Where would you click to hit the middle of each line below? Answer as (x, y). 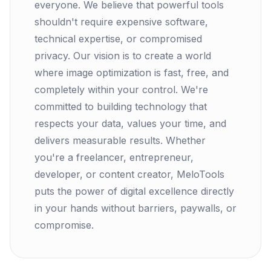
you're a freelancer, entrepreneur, (114, 157)
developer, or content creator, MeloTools (129, 174)
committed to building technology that (121, 106)
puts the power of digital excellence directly (134, 191)
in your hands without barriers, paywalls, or (135, 208)
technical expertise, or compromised (118, 39)
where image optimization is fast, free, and (132, 73)
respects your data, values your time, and (130, 123)
